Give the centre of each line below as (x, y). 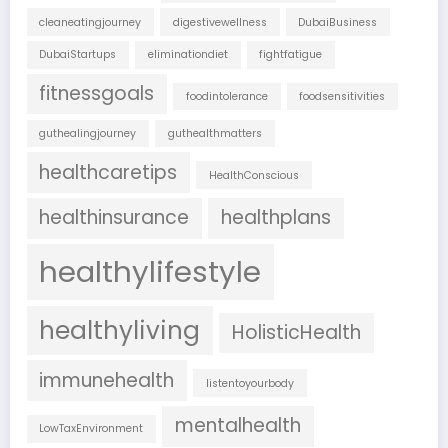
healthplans (275, 218)
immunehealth (107, 380)
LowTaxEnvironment (91, 429)
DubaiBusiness (338, 22)
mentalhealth (237, 426)
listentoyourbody (249, 383)
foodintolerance (226, 97)
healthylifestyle (150, 272)
